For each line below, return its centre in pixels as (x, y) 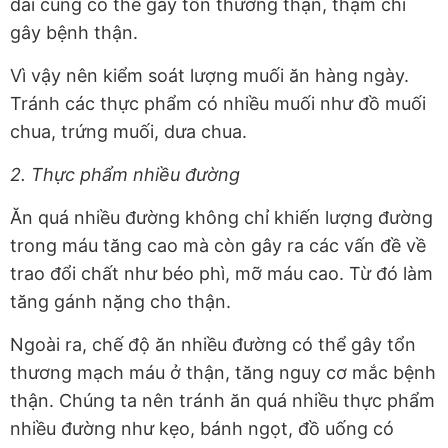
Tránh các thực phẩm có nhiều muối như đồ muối (218, 104)
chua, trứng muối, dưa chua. (128, 132)
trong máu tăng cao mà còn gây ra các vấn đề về (218, 246)
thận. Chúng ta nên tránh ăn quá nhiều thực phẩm (222, 401)
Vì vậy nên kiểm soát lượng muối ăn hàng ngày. (209, 76)
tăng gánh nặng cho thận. (120, 302)
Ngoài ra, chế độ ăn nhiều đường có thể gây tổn (213, 345)
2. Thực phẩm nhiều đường (125, 175)
